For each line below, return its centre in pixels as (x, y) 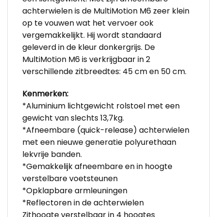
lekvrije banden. (52, 154)
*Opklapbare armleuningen (75, 190)
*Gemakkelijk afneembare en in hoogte (97, 166)
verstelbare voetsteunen (70, 178)
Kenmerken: (45, 93)
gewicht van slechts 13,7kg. (73, 118)
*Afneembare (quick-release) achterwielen (106, 130)
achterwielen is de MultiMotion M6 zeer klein (106, 11)
